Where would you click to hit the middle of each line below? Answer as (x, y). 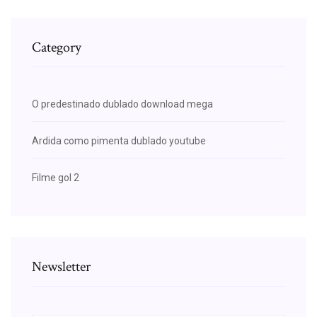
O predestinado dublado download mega (122, 104)
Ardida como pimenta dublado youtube (119, 140)
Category (57, 47)
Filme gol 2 (56, 177)
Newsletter (61, 266)
